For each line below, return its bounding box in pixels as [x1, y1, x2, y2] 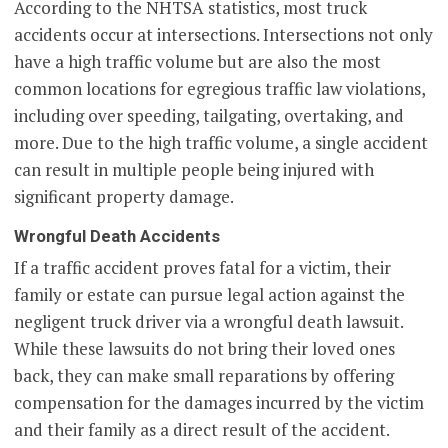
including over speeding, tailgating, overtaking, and [14, 103, 405, 127]
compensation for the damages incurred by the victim [14, 390, 425, 414]
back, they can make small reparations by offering [14, 363, 395, 387]
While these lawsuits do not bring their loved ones [14, 336, 396, 360]
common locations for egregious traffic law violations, [14, 76, 426, 100]
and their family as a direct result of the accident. [14, 417, 391, 441]
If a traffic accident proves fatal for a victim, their [14, 255, 392, 279]
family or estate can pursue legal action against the [14, 282, 406, 306]
